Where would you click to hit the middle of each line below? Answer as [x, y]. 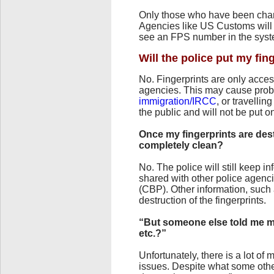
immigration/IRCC [178, 101]
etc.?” [153, 233]
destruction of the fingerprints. [202, 200]
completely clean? [181, 145]
